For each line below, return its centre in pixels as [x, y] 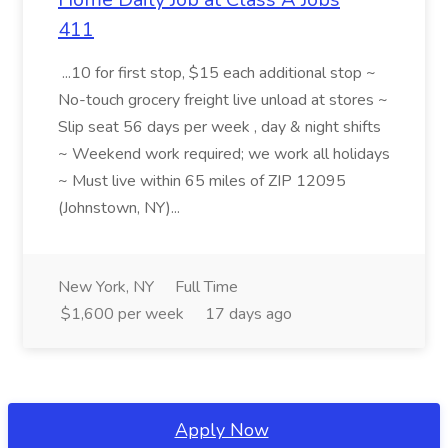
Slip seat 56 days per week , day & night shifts [219, 127]
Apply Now [221, 430]
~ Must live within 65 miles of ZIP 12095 [202, 181]
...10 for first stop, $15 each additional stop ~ [217, 73]
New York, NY [106, 287]
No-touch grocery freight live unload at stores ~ [223, 100]
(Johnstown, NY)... [121, 208]
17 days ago [248, 314]
